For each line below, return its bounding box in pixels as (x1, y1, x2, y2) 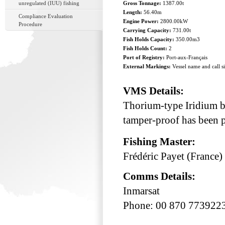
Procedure (19, 21, 42, 27)
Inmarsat (123, 185, 160, 197)
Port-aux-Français (166, 54, 207, 60)
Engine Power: (123, 18, 160, 24)
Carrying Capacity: (123, 27, 173, 33)
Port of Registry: (123, 54, 166, 60)
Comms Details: (123, 171, 198, 182)
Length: (123, 9, 144, 15)
